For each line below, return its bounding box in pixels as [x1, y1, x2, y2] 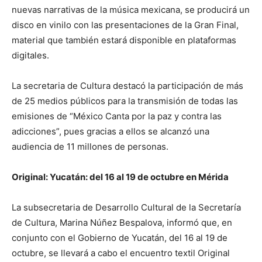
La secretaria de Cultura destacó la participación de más [12, 80, 243, 91]
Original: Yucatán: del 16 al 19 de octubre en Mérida [12, 171, 229, 182]
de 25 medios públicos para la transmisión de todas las [12, 95, 238, 106]
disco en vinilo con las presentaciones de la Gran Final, [12, 19, 239, 30]
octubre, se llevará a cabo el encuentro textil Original [12, 247, 230, 258]
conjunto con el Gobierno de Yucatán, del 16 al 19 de [12, 232, 227, 243]
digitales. [12, 49, 49, 61]
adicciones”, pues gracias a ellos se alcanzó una [12, 125, 209, 137]
